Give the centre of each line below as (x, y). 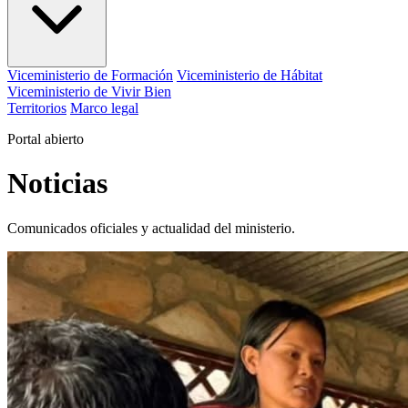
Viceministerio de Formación (90, 75)
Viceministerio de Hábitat (250, 75)
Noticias (57, 184)
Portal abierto (46, 138)
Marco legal (104, 107)
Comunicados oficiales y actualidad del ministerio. (151, 228)
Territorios (37, 107)
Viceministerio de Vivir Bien (89, 91)
